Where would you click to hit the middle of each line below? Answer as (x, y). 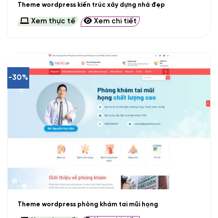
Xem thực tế (52, 22)
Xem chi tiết (114, 22)
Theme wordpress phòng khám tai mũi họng (88, 204)
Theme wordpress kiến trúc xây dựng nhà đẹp (91, 5)
